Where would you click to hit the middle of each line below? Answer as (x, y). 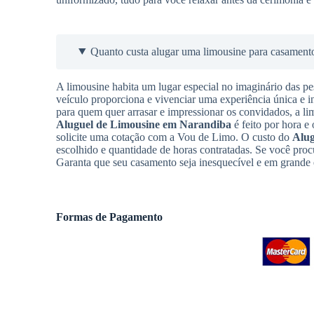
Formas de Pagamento (109, 217)
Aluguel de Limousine (108, 124)
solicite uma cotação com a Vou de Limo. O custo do (174, 137)
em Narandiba (197, 124)
